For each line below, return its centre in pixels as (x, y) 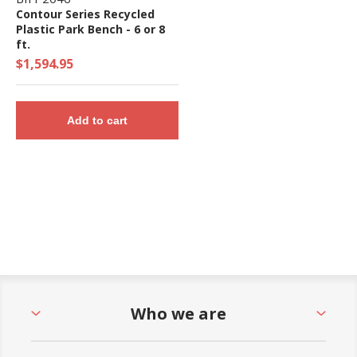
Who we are (178, 313)
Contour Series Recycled (85, 14)
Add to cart (97, 120)
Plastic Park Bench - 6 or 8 (90, 29)
